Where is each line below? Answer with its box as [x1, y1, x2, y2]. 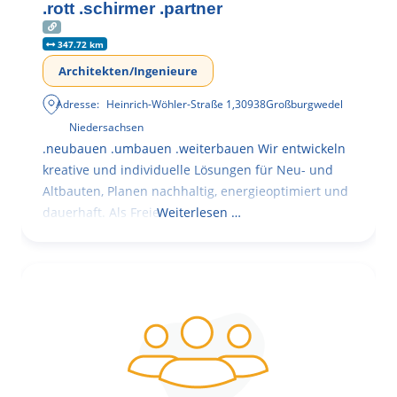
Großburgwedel [266, 96, 344, 112]
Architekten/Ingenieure [58, 62, 198, 79]
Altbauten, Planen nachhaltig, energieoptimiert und [43, 182, 348, 199]
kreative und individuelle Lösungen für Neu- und [43, 160, 333, 178]
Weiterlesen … [156, 203, 241, 221]
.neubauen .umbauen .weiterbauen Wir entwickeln [43, 139, 346, 157]
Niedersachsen [69, 119, 144, 135]
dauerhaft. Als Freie [43, 203, 160, 221]
